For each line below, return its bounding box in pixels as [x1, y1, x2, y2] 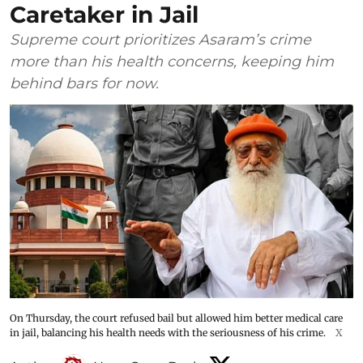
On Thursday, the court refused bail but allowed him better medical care [10, 311, 343, 324]
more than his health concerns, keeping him [10, 53, 334, 71]
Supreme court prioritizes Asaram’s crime [10, 31, 311, 49]
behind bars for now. [10, 75, 159, 93]
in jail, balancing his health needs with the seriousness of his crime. [10, 326, 326, 339]
